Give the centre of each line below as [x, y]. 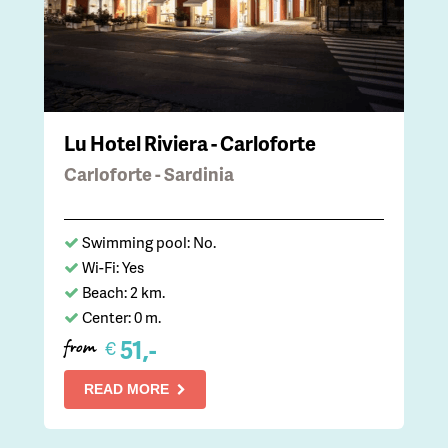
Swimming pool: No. [149, 242]
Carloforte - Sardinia [149, 174]
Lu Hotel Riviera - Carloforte [190, 143]
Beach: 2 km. [123, 292]
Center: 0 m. [121, 317]
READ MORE [126, 389]
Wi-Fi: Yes [113, 267]
